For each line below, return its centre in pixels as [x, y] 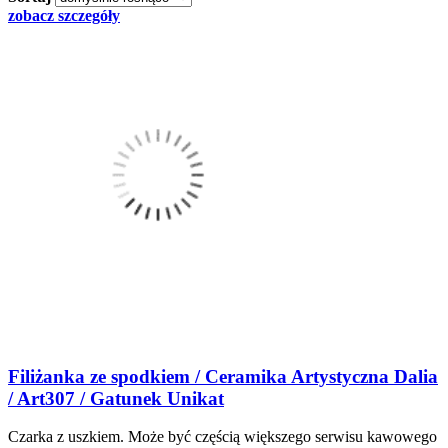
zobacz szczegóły [64, 15]
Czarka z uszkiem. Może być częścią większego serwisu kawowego [222, 437]
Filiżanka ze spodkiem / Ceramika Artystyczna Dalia [223, 376]
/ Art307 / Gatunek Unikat [116, 398]
